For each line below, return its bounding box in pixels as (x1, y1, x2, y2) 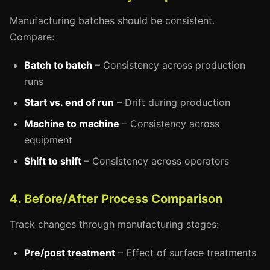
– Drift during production (114, 96, 230, 108)
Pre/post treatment (24, 246, 115, 259)
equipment (24, 134, 72, 146)
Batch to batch (24, 59, 92, 71)
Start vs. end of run (24, 96, 114, 108)
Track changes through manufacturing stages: (10, 218, 219, 230)
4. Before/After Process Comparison (10, 192, 222, 206)
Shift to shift (24, 155, 81, 167)
